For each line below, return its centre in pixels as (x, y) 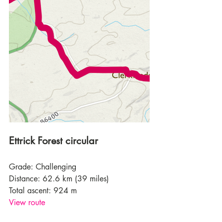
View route (27, 203)
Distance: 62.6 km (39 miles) (59, 179)
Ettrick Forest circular (54, 141)
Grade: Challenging (43, 167)
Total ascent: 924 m (43, 191)
